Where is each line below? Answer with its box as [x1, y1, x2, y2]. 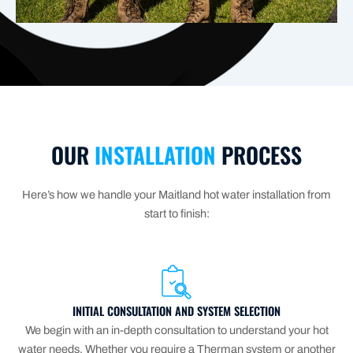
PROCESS [221, 138, 302, 171]
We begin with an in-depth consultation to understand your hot [24, 323, 329, 336]
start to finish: [143, 206, 210, 220]
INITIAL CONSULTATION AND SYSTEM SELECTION [72, 302, 281, 319]
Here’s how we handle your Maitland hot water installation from [22, 188, 331, 201]
